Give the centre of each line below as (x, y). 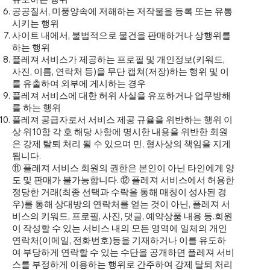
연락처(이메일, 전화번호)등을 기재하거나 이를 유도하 (119, 240)
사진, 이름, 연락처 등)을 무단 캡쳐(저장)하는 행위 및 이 (121, 72)
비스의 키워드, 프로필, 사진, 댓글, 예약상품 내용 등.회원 (122, 216)
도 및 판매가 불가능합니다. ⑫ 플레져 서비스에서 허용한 (123, 180)
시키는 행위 (36, 24)
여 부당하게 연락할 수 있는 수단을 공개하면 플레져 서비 (123, 253)
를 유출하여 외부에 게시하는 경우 (79, 84)
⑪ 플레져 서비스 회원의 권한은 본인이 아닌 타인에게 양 (123, 168)
